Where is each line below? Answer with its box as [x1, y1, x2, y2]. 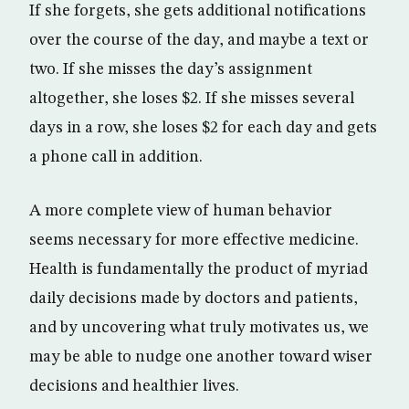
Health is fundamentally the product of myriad [29, 260, 368, 278]
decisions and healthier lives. [29, 377, 239, 394]
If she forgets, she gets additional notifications [29, 2, 366, 19]
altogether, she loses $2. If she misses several [29, 89, 354, 107]
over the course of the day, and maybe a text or [29, 31, 369, 48]
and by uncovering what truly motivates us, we [29, 319, 369, 336]
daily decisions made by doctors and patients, [29, 289, 358, 307]
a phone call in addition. [29, 148, 203, 165]
